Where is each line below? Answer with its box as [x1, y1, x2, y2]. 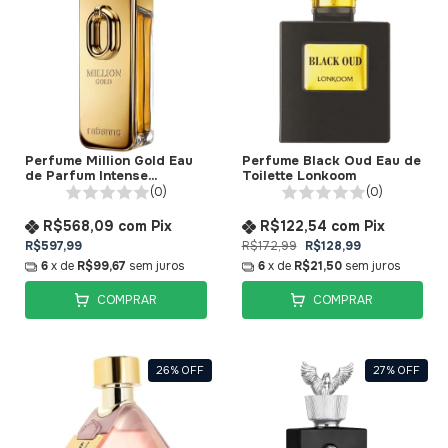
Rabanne [25, 182, 83, 200]
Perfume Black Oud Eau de [241, 152, 421, 170]
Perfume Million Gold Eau [25, 152, 193, 170]
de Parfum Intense [25, 167, 148, 185]
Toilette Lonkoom [241, 167, 356, 185]
